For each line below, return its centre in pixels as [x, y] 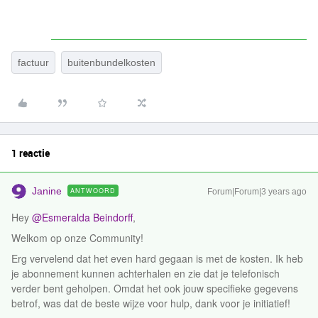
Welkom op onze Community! [77, 238]
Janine [47, 191]
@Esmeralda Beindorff [82, 217]
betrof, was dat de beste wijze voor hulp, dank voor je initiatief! [151, 303]
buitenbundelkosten [111, 62]
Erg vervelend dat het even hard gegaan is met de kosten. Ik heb [157, 258]
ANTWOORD [93, 191]
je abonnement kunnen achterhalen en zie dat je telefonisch [146, 273]
